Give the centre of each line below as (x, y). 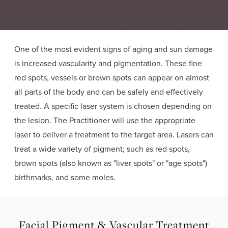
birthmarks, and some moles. (65, 177)
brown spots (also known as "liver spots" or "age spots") (111, 163)
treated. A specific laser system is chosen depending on (113, 106)
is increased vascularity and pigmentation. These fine (108, 63)
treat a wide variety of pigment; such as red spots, (102, 149)
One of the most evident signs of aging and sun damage (113, 49)
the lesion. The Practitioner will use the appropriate (105, 120)
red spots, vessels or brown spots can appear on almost (112, 78)
